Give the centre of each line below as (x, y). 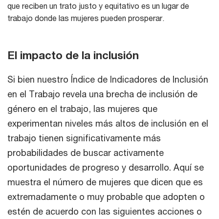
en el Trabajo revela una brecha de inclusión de (102, 94)
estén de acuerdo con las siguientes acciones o (105, 211)
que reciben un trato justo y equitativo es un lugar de (98, 6)
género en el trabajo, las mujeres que (82, 109)
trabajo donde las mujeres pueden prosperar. (86, 18)
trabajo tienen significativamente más (84, 138)
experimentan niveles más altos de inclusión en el (108, 123)
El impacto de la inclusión (73, 55)
